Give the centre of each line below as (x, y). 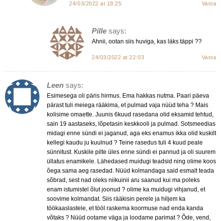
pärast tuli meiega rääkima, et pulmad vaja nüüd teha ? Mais (127, 105)
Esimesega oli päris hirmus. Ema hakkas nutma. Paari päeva (128, 95)
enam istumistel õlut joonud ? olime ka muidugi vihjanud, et (126, 189)
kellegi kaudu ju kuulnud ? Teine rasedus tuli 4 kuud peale (125, 142)
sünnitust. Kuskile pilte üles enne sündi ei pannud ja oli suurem (131, 152)
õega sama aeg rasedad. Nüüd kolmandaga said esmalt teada (130, 170)
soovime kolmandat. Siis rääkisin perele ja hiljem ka (116, 199)
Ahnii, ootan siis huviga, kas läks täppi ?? (147, 41)
